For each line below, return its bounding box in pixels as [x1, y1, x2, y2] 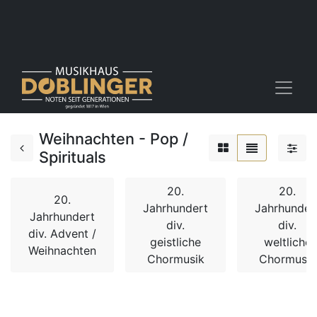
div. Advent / [28, 226, 96, 241]
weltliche [263, 235, 311, 249]
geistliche [150, 235, 201, 249]
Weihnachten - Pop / [39, 129, 188, 148]
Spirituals [39, 148, 106, 166]
